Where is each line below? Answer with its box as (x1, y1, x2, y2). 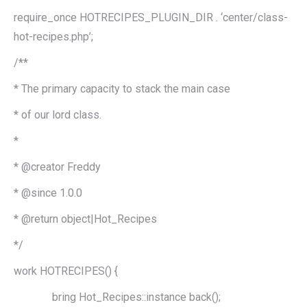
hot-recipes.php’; (14, 29, 93, 43)
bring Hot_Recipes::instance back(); (14, 290, 221, 304)
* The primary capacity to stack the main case (14, 82, 230, 95)
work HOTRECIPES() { (14, 264, 118, 278)
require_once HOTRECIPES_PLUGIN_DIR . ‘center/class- (14, 10, 288, 24)
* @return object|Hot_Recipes (14, 212, 157, 225)
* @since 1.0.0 (14, 186, 82, 199)
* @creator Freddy (14, 160, 101, 173)
